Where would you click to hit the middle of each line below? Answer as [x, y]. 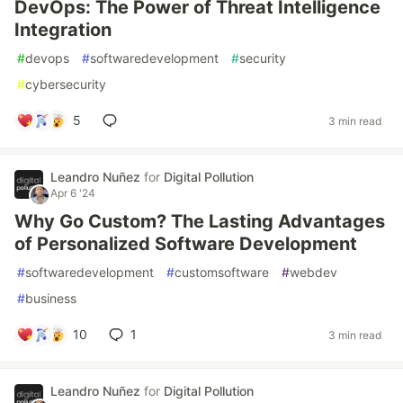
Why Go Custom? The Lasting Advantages [200, 221]
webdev [313, 272]
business [51, 298]
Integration [63, 30]
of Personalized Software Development [186, 244]
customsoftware [222, 272]
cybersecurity [66, 84]
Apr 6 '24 [73, 193]
